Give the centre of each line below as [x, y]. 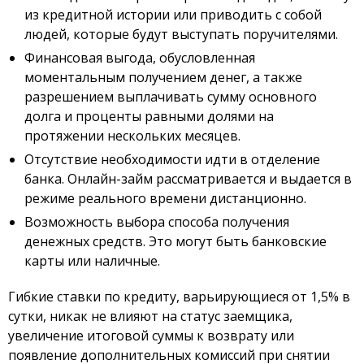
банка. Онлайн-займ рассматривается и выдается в [188, 179]
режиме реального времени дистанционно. [165, 198]
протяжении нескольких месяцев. [132, 136]
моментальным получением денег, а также [163, 77]
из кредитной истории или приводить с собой [173, 15]
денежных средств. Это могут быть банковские [175, 241]
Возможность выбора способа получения [157, 222]
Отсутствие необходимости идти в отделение [172, 159]
